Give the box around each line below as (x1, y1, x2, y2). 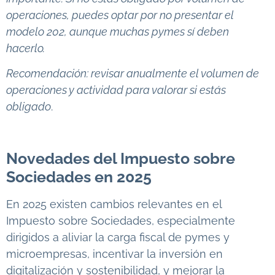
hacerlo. (6, 41, 45, 55)
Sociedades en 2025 (6, 168, 152, 187)
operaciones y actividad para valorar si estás (6, 83, 226, 97)
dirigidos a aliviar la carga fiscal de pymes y (6, 231, 230, 244)
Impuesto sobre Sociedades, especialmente (6, 214, 235, 228)
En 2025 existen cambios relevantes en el (6, 198, 222, 211)
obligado (6, 100, 51, 114)
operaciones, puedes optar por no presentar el (6, 8, 234, 21)
